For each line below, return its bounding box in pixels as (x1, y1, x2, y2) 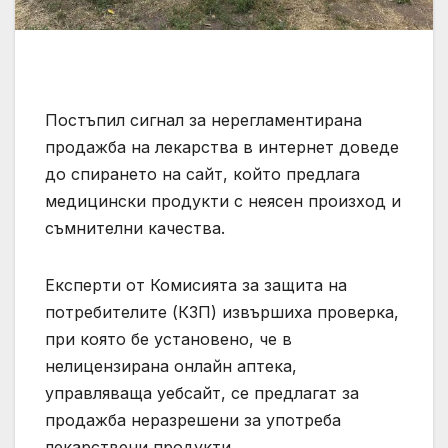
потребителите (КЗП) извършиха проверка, (45, 301, 399, 322)
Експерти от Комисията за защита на (45, 274, 347, 295)
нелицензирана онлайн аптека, (45, 355, 297, 376)
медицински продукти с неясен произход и (45, 190, 401, 211)
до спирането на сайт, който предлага (45, 163, 360, 184)
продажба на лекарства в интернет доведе (45, 136, 399, 157)
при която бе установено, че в (45, 328, 292, 349)
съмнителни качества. (45, 217, 225, 238)
